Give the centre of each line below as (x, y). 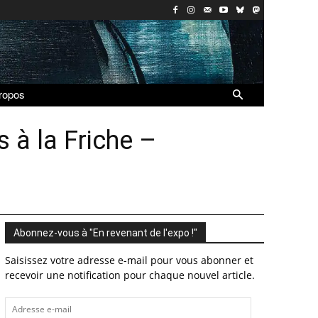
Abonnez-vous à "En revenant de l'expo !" (105, 232)
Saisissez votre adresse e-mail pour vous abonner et (129, 260)
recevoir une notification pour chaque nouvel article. (130, 275)
